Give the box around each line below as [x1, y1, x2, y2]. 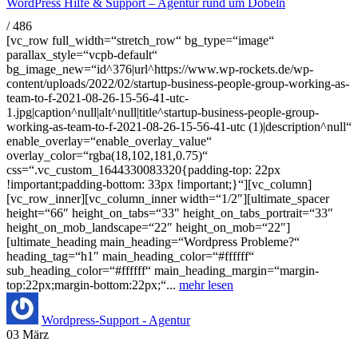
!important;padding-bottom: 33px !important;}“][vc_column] [6, 177, 312, 192]
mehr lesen [179, 278, 233, 292]
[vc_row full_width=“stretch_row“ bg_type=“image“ [6, 34, 274, 48]
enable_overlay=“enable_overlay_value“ [6, 134, 212, 149]
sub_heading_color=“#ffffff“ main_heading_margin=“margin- [6, 264, 319, 278]
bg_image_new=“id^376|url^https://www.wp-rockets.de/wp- [6, 62, 313, 77]
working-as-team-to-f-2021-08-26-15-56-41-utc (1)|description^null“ [6, 120, 352, 134]
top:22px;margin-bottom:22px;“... [6, 278, 179, 292]
